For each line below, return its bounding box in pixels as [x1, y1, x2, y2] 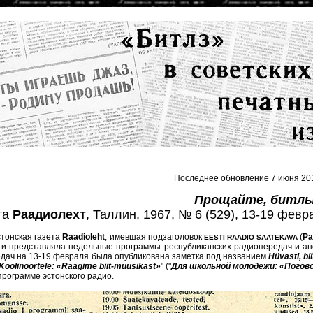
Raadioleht [62, 232, 105, 242]
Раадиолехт [12, 208, 86, 221]
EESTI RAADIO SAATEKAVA [203, 233, 298, 241]
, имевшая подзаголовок [105, 232, 204, 242]
